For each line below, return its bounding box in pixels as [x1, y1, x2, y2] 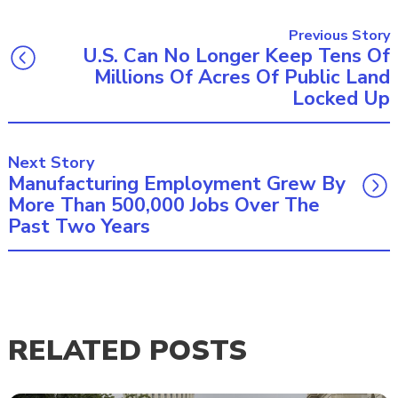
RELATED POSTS [8, 330, 247, 370]
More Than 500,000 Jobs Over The [8, 191, 320, 219]
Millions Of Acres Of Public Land [94, 63, 390, 91]
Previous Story [289, 25, 390, 45]
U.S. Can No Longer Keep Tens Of [83, 42, 390, 69]
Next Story [8, 151, 94, 173]
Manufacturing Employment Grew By [8, 170, 346, 197]
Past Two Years [8, 212, 150, 240]
